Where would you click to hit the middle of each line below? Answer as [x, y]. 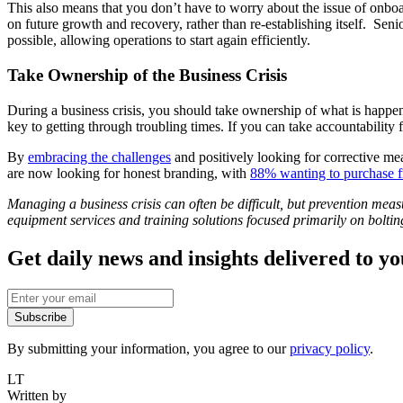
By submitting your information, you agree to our [148, 348]
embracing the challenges [99, 157]
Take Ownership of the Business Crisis [147, 75]
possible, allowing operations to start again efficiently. [159, 40]
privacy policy [330, 348]
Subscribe [40, 317]
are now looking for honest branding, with [129, 173]
